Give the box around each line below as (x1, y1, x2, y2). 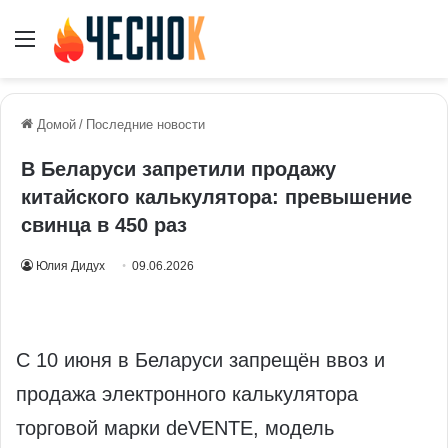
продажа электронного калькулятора (16, 383, 358, 406)
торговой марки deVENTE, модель (16, 417, 334, 440)
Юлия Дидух (36, 259, 105, 274)
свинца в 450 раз (21, 214, 187, 237)
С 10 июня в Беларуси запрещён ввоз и (16, 349, 385, 372)
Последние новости (86, 117, 205, 133)
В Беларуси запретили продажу (21, 158, 336, 181)
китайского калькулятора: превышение (21, 186, 412, 209)
